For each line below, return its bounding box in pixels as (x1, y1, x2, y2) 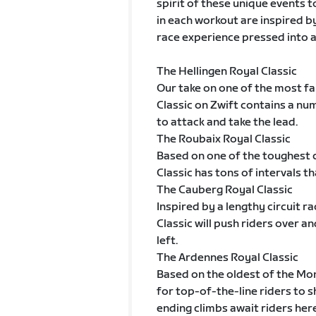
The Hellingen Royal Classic (156, 65, 297, 78)
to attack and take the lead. (156, 116, 298, 129)
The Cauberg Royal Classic (156, 183, 293, 197)
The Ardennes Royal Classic (156, 251, 298, 265)
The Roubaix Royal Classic (156, 133, 291, 146)
